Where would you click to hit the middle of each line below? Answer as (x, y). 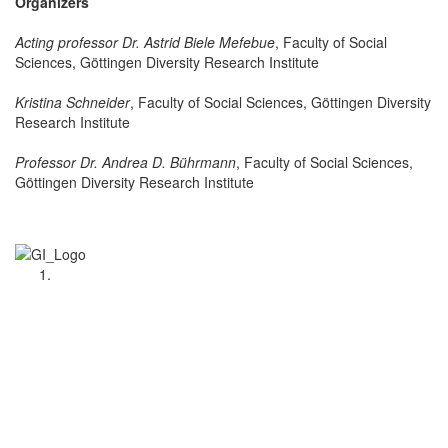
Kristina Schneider (72, 101)
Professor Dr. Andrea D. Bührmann (125, 161)
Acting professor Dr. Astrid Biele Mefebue (145, 41)
